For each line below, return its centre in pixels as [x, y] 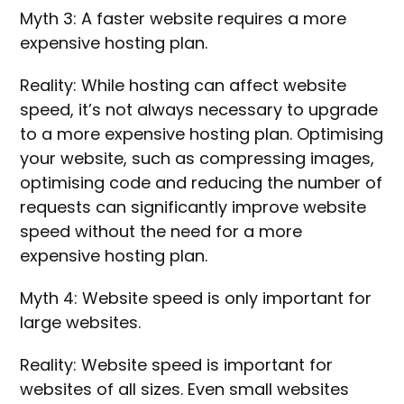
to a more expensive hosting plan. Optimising [202, 134]
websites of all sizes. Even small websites [185, 390]
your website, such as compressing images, [197, 159]
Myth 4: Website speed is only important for [196, 298]
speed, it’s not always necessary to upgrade [199, 110]
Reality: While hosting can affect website [184, 86]
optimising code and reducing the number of [202, 183]
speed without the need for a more [161, 232]
